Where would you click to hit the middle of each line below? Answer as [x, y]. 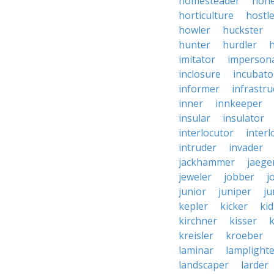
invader [246, 147]
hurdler [240, 45]
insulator [243, 118]
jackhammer [207, 162]
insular [194, 118]
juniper [235, 191]
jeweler [195, 177]
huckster [243, 30]
